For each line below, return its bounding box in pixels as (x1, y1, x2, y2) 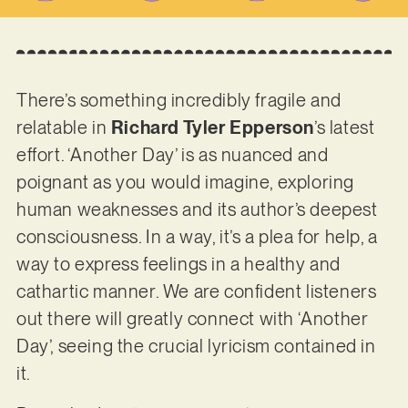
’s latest (313, 117, 375, 139)
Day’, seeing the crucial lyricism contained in (15, 335, 376, 358)
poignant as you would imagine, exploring (15, 171, 354, 194)
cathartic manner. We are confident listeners (15, 280, 377, 303)
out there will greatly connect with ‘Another (15, 308, 369, 331)
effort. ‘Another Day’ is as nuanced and (15, 144, 329, 167)
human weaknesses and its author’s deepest (15, 199, 378, 221)
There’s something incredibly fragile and (15, 89, 342, 112)
